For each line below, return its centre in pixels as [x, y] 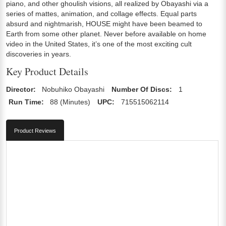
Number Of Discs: [142, 89]
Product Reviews [35, 130]
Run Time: [26, 102]
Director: [21, 89]
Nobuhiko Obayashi [73, 89]
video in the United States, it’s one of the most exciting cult [99, 44]
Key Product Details [47, 71]
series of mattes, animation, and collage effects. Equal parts [101, 13]
